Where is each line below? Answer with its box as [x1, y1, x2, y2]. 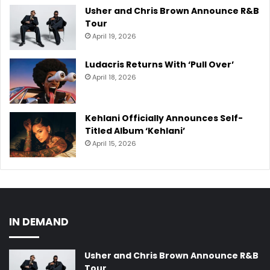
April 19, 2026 [92, 31, 136, 41]
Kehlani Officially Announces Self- [85, 111, 243, 124]
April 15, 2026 [92, 138, 136, 148]
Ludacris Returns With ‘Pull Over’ [85, 58, 234, 71]
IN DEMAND [9, 214, 69, 229]
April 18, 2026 [92, 72, 136, 82]
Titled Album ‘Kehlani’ [85, 124, 185, 137]
